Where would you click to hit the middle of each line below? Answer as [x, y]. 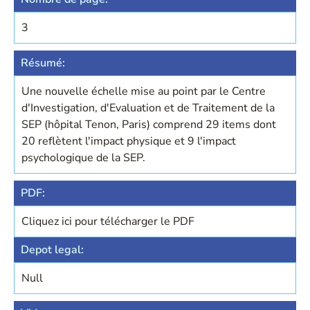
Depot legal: [52, 250]
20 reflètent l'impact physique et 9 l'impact [129, 141]
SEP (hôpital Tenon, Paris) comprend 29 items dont [149, 125]
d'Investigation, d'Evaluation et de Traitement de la [148, 108]
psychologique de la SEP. [83, 158]
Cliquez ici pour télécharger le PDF [108, 221]
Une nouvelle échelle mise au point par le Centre [144, 91]
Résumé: [43, 63]
